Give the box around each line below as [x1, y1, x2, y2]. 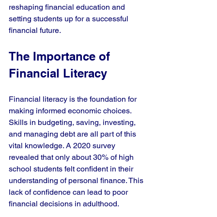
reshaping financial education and [9, 2, 127, 12]
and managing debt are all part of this [9, 129, 138, 139]
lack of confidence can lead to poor [9, 187, 130, 197]
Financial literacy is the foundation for [9, 94, 139, 104]
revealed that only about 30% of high [9, 153, 136, 162]
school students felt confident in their [9, 164, 135, 173]
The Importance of [9, 49, 113, 63]
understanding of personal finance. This [9, 176, 145, 185]
